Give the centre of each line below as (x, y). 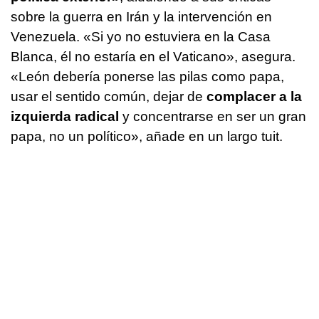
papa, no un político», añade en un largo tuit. (147, 137)
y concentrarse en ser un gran (213, 117)
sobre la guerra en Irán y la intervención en (141, 17)
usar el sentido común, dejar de (107, 97)
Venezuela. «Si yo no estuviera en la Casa (141, 37)
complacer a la (252, 97)
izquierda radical (65, 117)
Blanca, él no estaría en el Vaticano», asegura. (153, 57)
